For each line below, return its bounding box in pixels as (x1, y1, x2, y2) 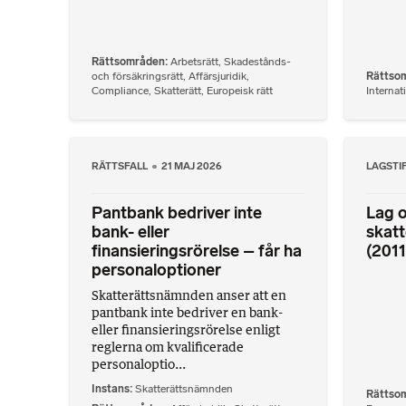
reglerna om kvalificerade (92, 339, 244, 355)
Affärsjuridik (188, 70, 246, 83)
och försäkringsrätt (92, 70, 183, 83)
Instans (92, 382, 130, 396)
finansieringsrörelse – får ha (92, 241, 302, 262)
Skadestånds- (224, 55, 291, 69)
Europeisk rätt (207, 84, 273, 98)
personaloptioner (92, 260, 221, 281)
